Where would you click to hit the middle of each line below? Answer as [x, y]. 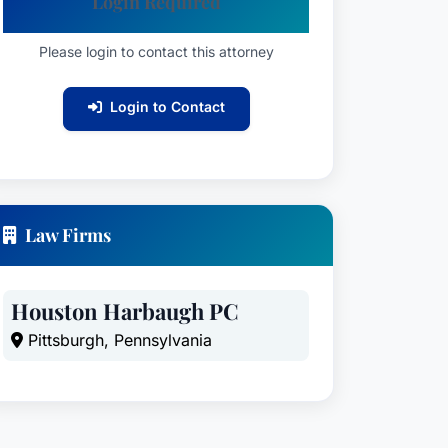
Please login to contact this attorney [156, 51]
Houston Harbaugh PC [125, 311]
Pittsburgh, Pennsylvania [117, 340]
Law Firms [68, 235]
